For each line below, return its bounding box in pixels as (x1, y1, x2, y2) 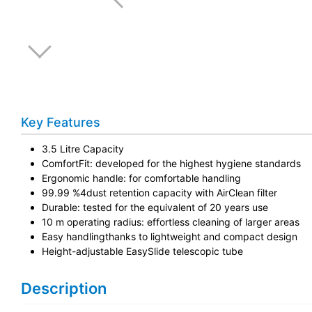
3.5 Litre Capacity (42, 142, 124, 155)
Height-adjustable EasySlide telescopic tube (42, 244, 243, 257)
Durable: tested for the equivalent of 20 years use (42, 201, 268, 213)
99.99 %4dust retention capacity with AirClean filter (42, 186, 277, 198)
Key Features (21, 114, 100, 130)
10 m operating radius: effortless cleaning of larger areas (42, 215, 299, 228)
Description (21, 279, 107, 297)
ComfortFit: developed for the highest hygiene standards (42, 157, 301, 169)
